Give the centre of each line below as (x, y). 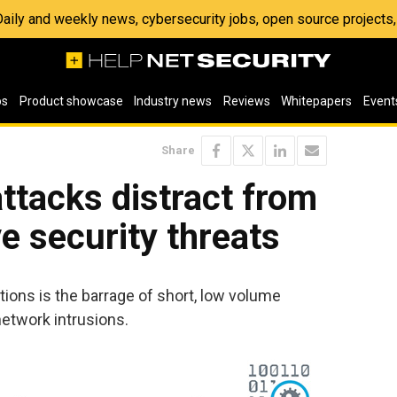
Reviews (246, 101)
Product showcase (71, 101)
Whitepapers (317, 101)
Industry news (173, 101)
